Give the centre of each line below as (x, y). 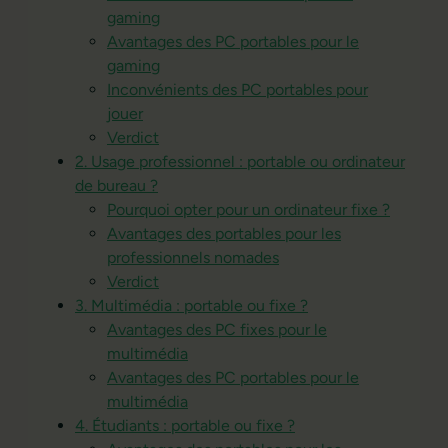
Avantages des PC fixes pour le (217, 329)
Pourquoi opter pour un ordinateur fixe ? (248, 209)
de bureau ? (116, 185)
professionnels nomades (193, 257)
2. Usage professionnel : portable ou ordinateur (240, 161)
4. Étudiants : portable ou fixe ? (185, 425)
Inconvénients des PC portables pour (237, 89)
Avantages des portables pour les (224, 233)
